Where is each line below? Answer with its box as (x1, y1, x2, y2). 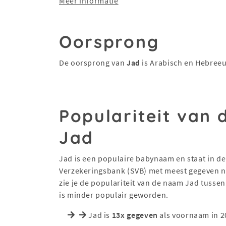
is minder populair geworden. (59, 190, 168, 200)
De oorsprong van (59, 58, 127, 68)
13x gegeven (111, 210, 158, 220)
